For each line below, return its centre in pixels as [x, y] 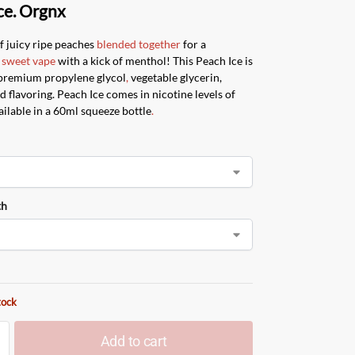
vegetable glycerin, [176, 77]
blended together [139, 44]
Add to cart [134, 341]
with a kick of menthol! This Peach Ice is [155, 60]
